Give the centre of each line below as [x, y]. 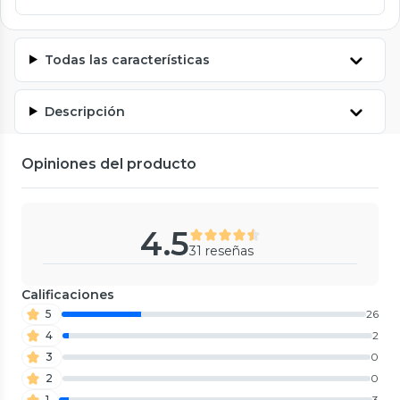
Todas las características [127, 59]
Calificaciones [68, 294]
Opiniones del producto [109, 163]
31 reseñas [221, 250]
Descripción [84, 111]
